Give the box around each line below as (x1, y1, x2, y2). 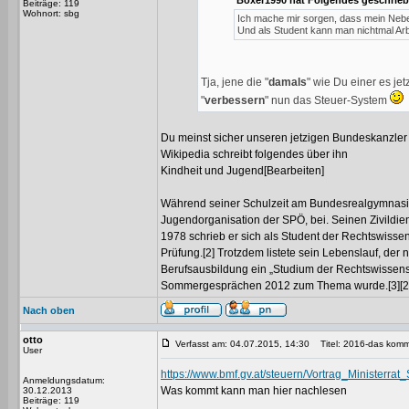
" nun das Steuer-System (265, 94, 390, 107)
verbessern (204, 94, 265, 107)
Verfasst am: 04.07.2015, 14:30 (175, 339, 309, 349)
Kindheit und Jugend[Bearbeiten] (161, 164, 324, 177)
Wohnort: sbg (23, 8, 79, 18)
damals (268, 76, 307, 89)
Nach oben (23, 305, 75, 316)
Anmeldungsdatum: (23, 375, 105, 385)
